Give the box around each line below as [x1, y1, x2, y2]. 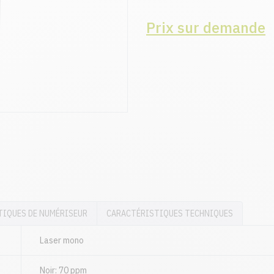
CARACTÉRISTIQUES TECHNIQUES [106, 208, 233, 220]
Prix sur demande [146, 18, 265, 37]
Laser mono [40, 235, 84, 246]
